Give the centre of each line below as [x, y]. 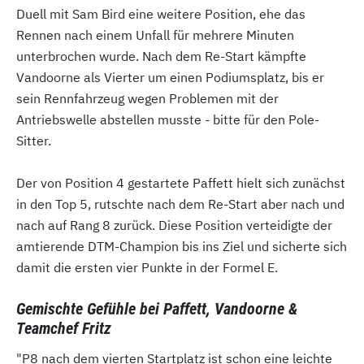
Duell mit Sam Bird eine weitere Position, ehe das [161, 14]
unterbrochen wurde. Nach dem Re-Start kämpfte [161, 56]
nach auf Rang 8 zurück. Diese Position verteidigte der [174, 225]
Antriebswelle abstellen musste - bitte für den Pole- [168, 119]
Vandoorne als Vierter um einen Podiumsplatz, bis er [170, 77]
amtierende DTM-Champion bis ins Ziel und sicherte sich [182, 246]
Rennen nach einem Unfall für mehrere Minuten [155, 35]
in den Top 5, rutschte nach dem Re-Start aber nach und [180, 204]
